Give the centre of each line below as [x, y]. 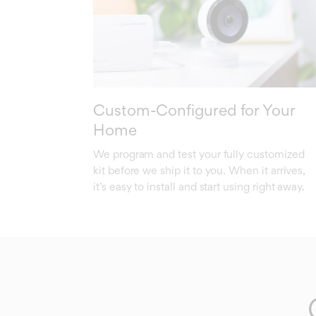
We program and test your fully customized [199, 154]
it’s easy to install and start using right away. [199, 186]
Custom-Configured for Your [194, 110]
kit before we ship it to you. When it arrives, [200, 170]
